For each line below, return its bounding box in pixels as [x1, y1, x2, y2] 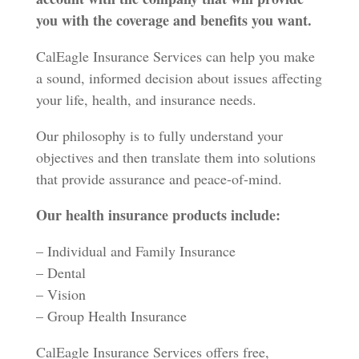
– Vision [35, 284, 86, 304]
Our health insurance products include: [35, 204, 280, 225]
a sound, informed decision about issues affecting [35, 68, 322, 87]
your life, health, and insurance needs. [35, 90, 256, 109]
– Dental [35, 263, 86, 282]
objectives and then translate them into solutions [35, 147, 316, 167]
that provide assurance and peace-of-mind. [35, 169, 282, 188]
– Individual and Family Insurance [35, 241, 236, 260]
